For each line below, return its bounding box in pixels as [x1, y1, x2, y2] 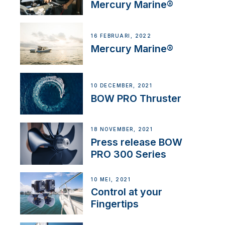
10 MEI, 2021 [91, 176, 131, 182]
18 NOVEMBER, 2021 [91, 127, 153, 133]
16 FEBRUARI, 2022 [91, 33, 152, 39]
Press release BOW [91, 136, 183, 149]
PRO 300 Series [91, 148, 167, 161]
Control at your [91, 186, 163, 198]
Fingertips [91, 198, 139, 210]
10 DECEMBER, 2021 [91, 83, 153, 89]
